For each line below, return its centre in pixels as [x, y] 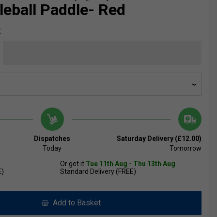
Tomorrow [185, 148]
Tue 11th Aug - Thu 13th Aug [131, 164]
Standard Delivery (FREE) [98, 172]
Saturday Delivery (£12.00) [159, 139]
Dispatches [52, 139]
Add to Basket [75, 203]
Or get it [73, 164]
